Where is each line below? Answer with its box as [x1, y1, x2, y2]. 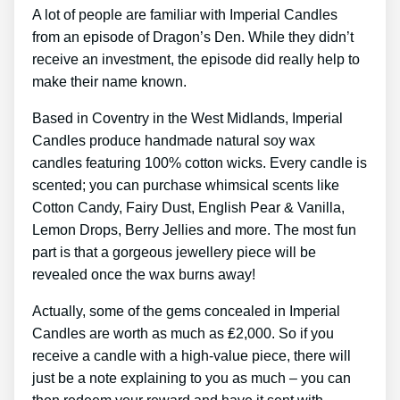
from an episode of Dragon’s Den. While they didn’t [32, 29, 354, 45]
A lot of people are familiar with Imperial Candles [32, 6, 337, 22]
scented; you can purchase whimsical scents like [32, 177, 339, 193]
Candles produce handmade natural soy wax [32, 132, 315, 148]
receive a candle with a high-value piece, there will [32, 347, 351, 363]
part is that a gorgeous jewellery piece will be [32, 244, 316, 260]
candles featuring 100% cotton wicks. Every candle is [32, 154, 367, 171]
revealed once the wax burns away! [32, 266, 255, 282]
